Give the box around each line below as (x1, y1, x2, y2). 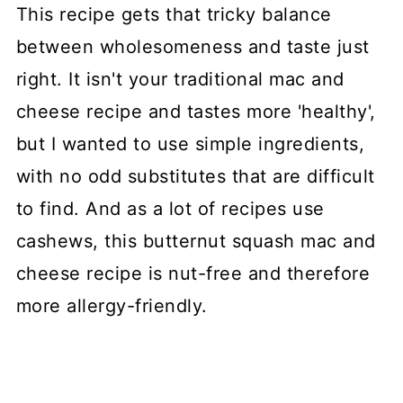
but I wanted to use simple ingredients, (15, 132, 365, 155)
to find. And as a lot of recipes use (15, 197, 325, 219)
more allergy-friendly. (15, 294, 208, 317)
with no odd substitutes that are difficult (15, 165, 375, 187)
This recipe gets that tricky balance (15, 3, 332, 25)
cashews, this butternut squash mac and (15, 229, 376, 252)
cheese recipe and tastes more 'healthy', (15, 100, 376, 122)
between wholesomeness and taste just (15, 35, 370, 58)
